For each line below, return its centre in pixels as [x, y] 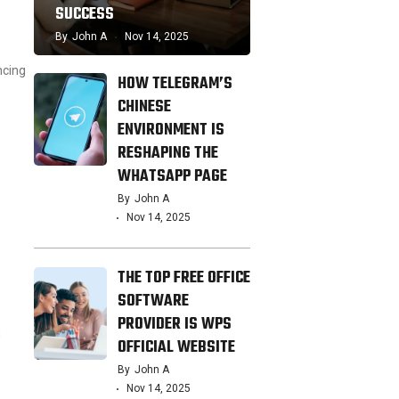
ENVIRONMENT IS [171, 130]
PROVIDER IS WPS [174, 325]
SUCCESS [84, 15]
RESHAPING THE [167, 154]
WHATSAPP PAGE [172, 177]
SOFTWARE [153, 301]
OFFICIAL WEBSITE [176, 348]
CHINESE [144, 107]
